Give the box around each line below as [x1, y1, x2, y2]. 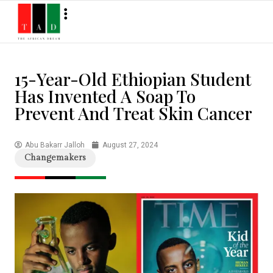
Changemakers [24, 152, 86, 163]
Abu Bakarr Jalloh [25, 139, 85, 151]
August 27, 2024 [102, 139, 158, 151]
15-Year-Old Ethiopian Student [15, 67, 251, 90]
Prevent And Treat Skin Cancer [15, 101, 257, 124]
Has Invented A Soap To [15, 84, 196, 107]
